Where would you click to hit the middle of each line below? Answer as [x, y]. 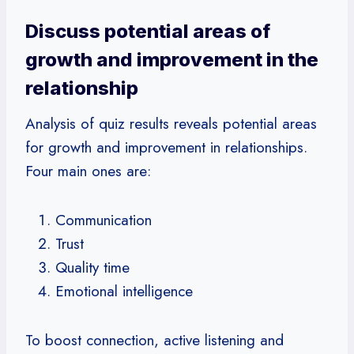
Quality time [92, 267]
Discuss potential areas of [148, 31]
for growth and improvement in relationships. [166, 147]
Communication [104, 220]
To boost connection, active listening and [154, 340]
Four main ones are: [88, 171]
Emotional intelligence [124, 291]
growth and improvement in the [172, 59]
